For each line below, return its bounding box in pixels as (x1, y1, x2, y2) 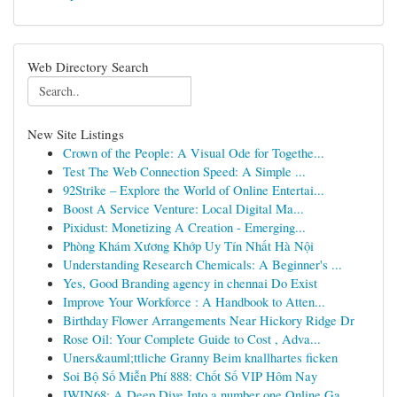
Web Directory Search (27, 58, 149, 75)
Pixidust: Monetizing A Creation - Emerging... (63, 218, 306, 236)
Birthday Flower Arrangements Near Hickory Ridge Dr (63, 311, 354, 329)
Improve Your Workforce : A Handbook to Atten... (63, 292, 325, 310)
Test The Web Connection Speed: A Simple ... (63, 162, 306, 180)
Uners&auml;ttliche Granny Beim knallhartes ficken (63, 348, 338, 366)
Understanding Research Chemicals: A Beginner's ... (63, 255, 342, 273)
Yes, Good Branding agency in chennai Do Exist (63, 274, 317, 292)
